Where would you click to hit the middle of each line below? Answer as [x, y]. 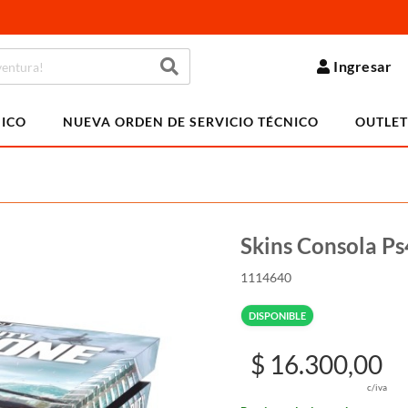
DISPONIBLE [277, 316]
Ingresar [363, 66]
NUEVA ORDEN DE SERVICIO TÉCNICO [191, 122]
